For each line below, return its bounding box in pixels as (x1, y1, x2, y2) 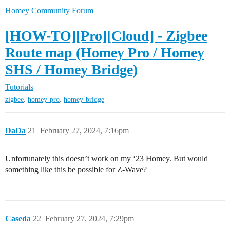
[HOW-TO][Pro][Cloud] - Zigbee (5, 28, 207, 44)
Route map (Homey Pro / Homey (5, 45, 204, 61)
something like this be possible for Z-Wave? (5, 165, 147, 175)
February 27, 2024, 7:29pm (45, 214, 134, 223)
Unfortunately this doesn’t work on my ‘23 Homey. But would (5, 154, 208, 163)
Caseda (5, 214, 31, 223)
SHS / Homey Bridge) (5, 62, 138, 78)
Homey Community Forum (5, 6, 93, 15)
